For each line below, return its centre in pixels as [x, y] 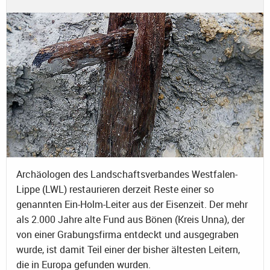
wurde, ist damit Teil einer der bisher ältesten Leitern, [128, 250]
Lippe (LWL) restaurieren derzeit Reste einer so [115, 190]
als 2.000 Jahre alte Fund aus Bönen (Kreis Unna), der [130, 220]
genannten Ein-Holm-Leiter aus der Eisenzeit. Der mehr [132, 205]
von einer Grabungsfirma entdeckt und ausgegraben [127, 235]
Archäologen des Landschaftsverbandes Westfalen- [127, 174]
